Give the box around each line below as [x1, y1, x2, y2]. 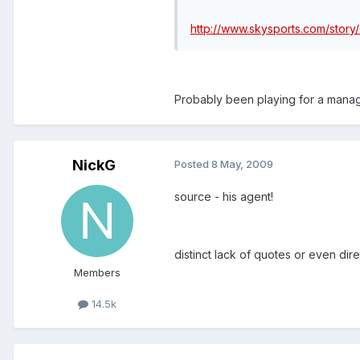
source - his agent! [174, 190, 273, 204]
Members [74, 266, 121, 280]
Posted [174, 157, 211, 171]
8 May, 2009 [211, 157, 273, 171]
